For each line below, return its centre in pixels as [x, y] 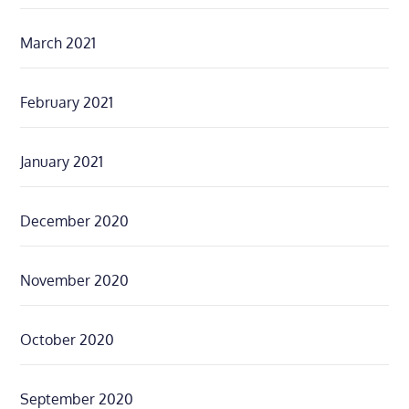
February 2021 [67, 103]
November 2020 [75, 281]
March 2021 [58, 43]
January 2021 [62, 162]
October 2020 [68, 340]
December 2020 [75, 221]
